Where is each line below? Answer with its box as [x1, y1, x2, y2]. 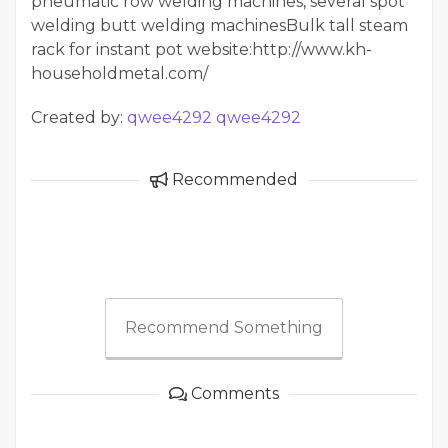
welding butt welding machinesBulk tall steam [31, 16, 408, 36]
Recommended [168, 170, 298, 190]
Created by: [31, 108, 127, 128]
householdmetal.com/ [31, 64, 208, 84]
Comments [187, 384, 279, 404]
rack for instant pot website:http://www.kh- [31, 40, 372, 60]
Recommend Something [125, 318, 323, 338]
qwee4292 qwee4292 [127, 108, 301, 128]
